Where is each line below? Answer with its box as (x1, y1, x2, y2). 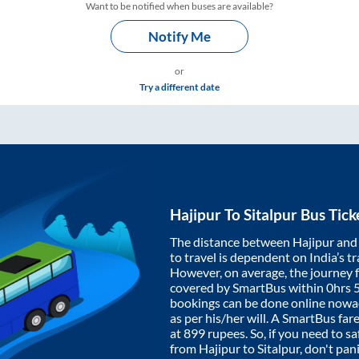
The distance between (170, 233, 292, 249)
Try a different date (139, 81, 220, 93)
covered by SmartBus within (170, 279, 326, 295)
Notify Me (148, 28, 211, 45)
